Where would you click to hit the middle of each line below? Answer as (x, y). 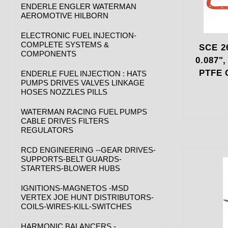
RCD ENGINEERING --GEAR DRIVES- (88, 150)
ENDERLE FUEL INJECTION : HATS (84, 73)
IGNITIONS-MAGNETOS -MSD (75, 188)
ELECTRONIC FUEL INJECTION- (79, 35)
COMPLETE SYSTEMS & (65, 44)
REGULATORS (47, 130)
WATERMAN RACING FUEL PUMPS (84, 111)
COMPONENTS (49, 53)
